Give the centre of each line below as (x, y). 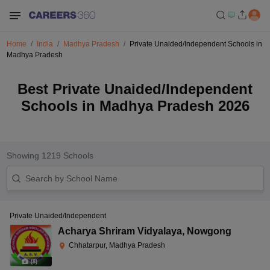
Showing (24, 155)
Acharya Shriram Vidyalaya (120, 231)
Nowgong (209, 231)
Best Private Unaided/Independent (135, 89)
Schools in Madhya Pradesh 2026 (135, 106)
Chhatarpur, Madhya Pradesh (117, 245)
